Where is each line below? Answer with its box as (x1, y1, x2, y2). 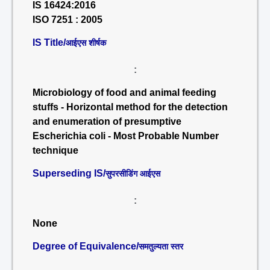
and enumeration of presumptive (33, 116, 181, 127)
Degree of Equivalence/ (33, 241, 139, 251)
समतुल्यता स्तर (139, 242, 183, 251)
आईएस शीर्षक (66, 38, 106, 48)
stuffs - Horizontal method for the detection (33, 102, 228, 112)
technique (33, 145, 78, 155)
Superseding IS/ (33, 168, 105, 178)
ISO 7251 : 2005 (33, 14, 102, 25)
